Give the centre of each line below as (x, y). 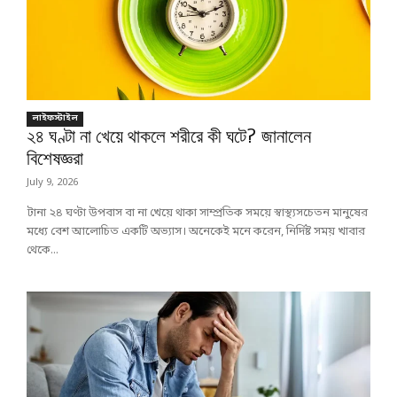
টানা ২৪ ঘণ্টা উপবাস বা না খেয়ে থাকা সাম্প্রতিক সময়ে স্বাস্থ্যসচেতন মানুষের (197, 214)
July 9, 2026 (52, 183)
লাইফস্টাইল (55, 119)
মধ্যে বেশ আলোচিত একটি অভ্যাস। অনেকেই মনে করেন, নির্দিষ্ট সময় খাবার (196, 232)
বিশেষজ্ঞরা (55, 160)
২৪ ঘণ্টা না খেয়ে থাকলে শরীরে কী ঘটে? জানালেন (169, 138)
